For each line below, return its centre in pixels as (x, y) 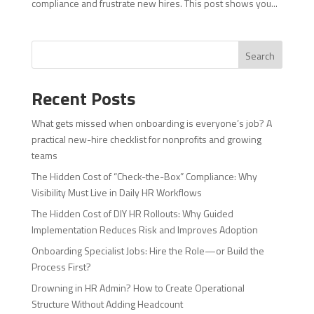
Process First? (61, 267)
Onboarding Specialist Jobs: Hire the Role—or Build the (148, 251)
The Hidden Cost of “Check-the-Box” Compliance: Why (144, 177)
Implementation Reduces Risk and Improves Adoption (144, 230)
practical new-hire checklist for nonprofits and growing (146, 139)
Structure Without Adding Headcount (107, 304)
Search (260, 56)
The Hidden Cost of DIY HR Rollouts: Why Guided (132, 214)
